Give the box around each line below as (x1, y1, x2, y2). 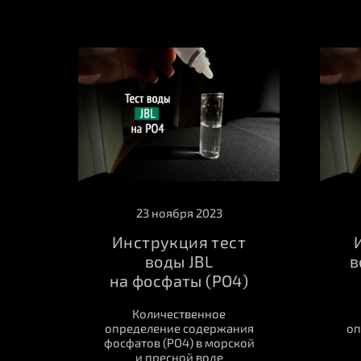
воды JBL (144, 251, 214, 272)
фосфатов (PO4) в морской (103, 335, 255, 351)
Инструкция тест (112, 232, 246, 252)
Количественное (132, 306, 226, 322)
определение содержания (104, 321, 254, 336)
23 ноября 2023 (135, 205, 222, 221)
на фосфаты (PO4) (109, 271, 249, 291)
